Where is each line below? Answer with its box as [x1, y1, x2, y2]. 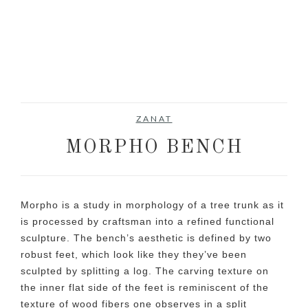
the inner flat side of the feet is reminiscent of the [21, 282, 269, 294]
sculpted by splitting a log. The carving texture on [21, 265, 269, 277]
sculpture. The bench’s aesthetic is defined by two [21, 232, 272, 244]
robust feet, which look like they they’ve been [21, 249, 247, 261]
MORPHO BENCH [65, 138, 243, 158]
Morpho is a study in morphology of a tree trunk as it [21, 199, 284, 211]
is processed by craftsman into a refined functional [21, 216, 274, 228]
